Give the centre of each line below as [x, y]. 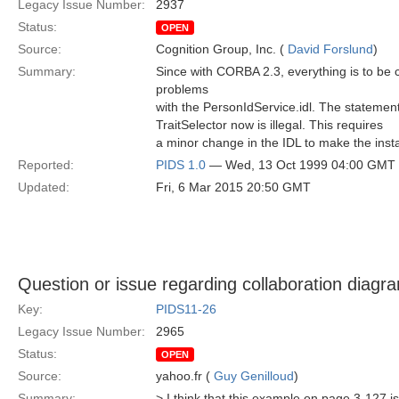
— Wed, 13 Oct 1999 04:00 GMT [301, 165]
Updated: [44, 187]
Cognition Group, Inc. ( [222, 49]
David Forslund [330, 49]
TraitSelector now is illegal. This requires [269, 125]
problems [182, 89]
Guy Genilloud [254, 376]
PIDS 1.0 [181, 165]
